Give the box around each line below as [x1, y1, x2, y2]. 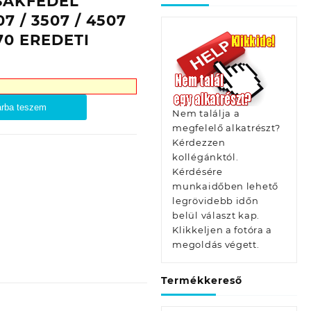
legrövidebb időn [172, 195, 259, 206]
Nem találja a [172, 108, 240, 119]
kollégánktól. [172, 151, 239, 162]
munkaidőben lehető [172, 180, 278, 192]
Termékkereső [161, 274, 243, 287]
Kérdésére [172, 166, 223, 177]
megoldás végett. [172, 239, 260, 250]
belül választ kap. [172, 210, 260, 221]
